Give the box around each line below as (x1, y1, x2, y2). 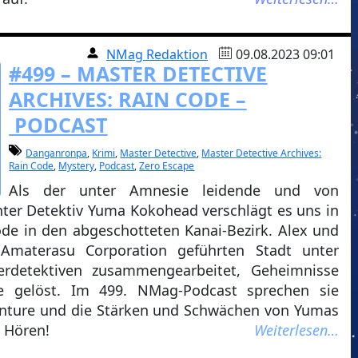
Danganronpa (26, 146, 88, 160)
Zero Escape (139, 159, 195, 173)
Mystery (58, 159, 95, 173)
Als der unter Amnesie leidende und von (9, 181, 340, 200)
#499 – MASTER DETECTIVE (9, 60, 268, 87)
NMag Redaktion (106, 46, 209, 63)
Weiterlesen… (254, 320, 340, 340)
